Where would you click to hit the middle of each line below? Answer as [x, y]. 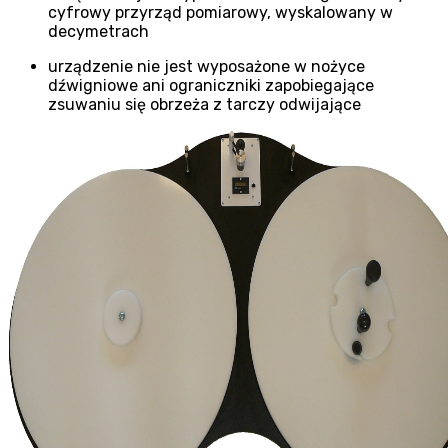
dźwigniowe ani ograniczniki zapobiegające [211, 85]
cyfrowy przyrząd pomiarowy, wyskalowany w [220, 12]
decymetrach [98, 31]
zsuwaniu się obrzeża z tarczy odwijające [204, 104]
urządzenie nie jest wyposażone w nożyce [206, 66]
